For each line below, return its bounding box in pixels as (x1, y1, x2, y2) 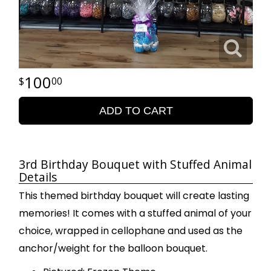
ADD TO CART (99, 105, 173, 117)
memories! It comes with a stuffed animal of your (19, 206, 252, 221)
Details (19, 169, 57, 186)
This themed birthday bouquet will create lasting (19, 189, 249, 203)
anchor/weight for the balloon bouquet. (19, 241, 207, 256)
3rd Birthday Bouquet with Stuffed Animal (19, 156, 252, 173)
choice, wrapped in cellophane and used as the (19, 224, 243, 238)
